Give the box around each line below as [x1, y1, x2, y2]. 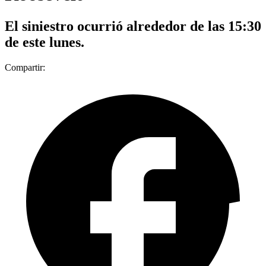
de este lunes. [5, 34, 84, 50]
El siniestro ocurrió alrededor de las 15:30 [5, 18, 261, 34]
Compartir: [5, 62, 45, 72]
